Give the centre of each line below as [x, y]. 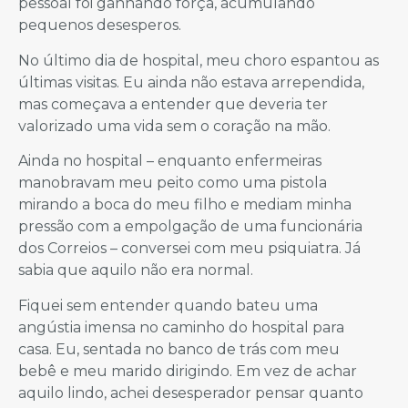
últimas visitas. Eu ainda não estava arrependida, [191, 82]
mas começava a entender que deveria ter [173, 104]
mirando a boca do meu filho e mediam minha [185, 205]
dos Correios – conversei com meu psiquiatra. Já [189, 249]
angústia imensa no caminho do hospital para [181, 327]
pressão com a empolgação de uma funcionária [190, 227]
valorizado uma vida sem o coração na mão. [174, 126]
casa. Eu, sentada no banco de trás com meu [179, 349]
